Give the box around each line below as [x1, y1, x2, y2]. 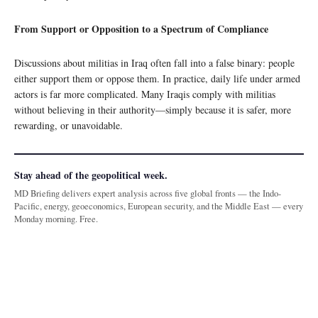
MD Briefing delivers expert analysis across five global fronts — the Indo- [14, 187, 281, 200]
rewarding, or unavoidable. [14, 119, 123, 133]
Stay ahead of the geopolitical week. [14, 168, 168, 183]
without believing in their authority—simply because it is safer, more [14, 103, 291, 117]
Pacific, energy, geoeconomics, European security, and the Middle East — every [14, 200, 303, 213]
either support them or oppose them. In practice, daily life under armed [14, 72, 300, 86]
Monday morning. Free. [14, 213, 98, 226]
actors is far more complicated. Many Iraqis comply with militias [14, 87, 275, 102]
